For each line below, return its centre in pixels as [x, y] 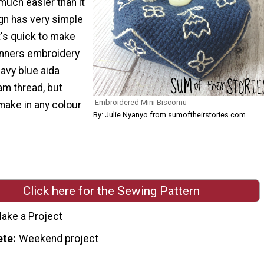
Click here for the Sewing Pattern [111, 191]
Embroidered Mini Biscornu [141, 102]
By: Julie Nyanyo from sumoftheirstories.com [169, 114]
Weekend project [59, 238]
